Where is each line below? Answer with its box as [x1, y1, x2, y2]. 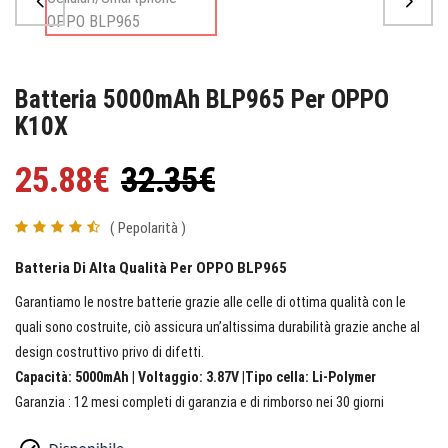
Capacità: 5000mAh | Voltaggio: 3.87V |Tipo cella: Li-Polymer [15, 368, 376, 385]
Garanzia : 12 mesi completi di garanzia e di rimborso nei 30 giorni [15, 393, 384, 410]
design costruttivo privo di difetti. [15, 343, 204, 360]
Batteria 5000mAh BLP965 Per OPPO [15, 84, 389, 114]
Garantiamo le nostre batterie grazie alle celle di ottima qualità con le [15, 293, 406, 310]
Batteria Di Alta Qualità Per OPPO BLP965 [15, 258, 287, 277]
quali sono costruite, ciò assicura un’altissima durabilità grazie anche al [15, 318, 420, 335]
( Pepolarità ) [110, 218, 186, 237]
